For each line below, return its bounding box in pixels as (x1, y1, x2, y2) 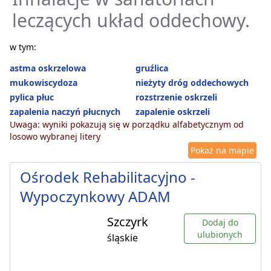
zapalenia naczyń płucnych (10, 106, 120, 118)
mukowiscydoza (10, 77, 77, 89)
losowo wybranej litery (10, 131, 100, 143)
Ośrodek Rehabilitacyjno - (20, 167, 195, 188)
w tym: (10, 41, 36, 53)
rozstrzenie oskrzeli (135, 91, 217, 103)
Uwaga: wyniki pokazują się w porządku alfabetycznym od (10, 119, 244, 131)
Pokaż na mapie (191, 145, 254, 157)
